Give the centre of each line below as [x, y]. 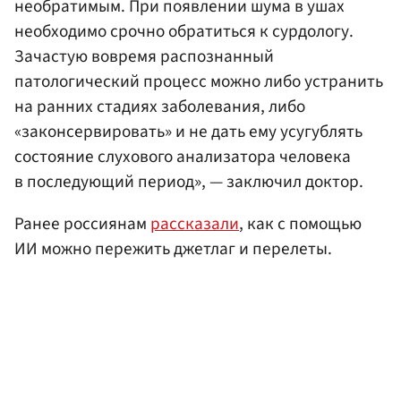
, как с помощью [300, 223]
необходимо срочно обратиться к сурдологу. [184, 31]
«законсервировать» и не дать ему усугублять [188, 131]
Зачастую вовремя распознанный [144, 56]
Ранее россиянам [82, 223]
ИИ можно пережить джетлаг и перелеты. [173, 248]
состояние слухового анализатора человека [183, 156]
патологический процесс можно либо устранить [199, 81]
